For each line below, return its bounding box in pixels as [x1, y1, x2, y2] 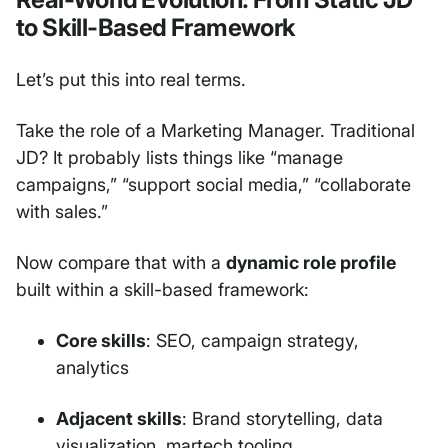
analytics [56, 357, 129, 379]
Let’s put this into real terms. [16, 69, 246, 91]
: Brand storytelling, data [182, 408, 383, 430]
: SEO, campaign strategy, [146, 330, 359, 352]
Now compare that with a [16, 252, 226, 274]
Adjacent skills [56, 408, 182, 430]
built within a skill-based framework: [16, 279, 309, 301]
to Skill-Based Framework [16, 13, 296, 43]
